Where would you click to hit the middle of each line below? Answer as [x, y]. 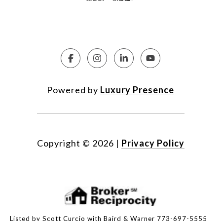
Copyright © [63, 143]
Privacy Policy [153, 143]
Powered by [74, 90]
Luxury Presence [137, 90]
